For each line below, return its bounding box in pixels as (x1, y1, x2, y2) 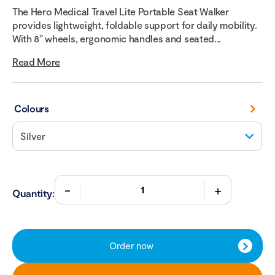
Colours (14, 103, 49, 115)
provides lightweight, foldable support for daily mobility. (12, 19, 257, 31)
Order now (109, 240, 153, 252)
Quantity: (12, 187, 55, 199)
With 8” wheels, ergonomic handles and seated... (12, 33, 221, 45)
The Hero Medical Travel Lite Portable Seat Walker (12, 6, 229, 18)
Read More (12, 56, 61, 68)
